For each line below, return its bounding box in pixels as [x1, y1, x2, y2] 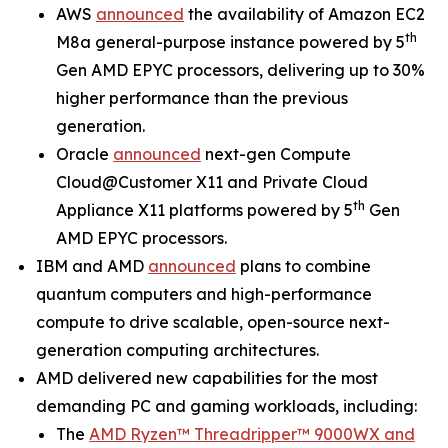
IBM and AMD [36, 256, 148, 277]
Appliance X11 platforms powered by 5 [56, 200, 353, 221]
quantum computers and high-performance [36, 284, 372, 305]
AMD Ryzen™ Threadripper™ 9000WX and [89, 424, 415, 445]
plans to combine [236, 256, 371, 277]
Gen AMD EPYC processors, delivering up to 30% [56, 60, 425, 81]
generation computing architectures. [36, 340, 319, 361]
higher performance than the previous [56, 88, 348, 109]
